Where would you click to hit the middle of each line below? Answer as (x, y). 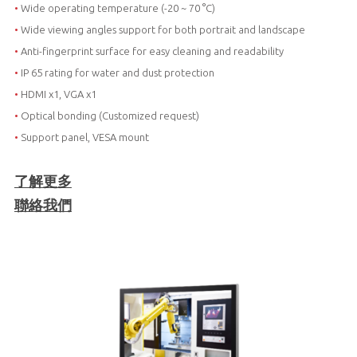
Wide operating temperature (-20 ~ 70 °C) (116, 8)
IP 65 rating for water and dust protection (116, 73)
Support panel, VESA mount (83, 137)
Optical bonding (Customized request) (108, 116)
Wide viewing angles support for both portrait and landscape (161, 30)
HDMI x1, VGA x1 (57, 94)
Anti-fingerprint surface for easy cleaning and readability (151, 51)
